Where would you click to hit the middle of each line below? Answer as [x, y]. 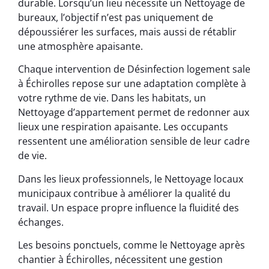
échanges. [41, 222]
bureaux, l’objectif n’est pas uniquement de [116, 17]
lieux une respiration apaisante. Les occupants [123, 127]
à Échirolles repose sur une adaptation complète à [132, 84]
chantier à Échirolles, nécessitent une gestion [120, 260]
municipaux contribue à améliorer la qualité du [124, 193]
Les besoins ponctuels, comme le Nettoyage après [131, 245]
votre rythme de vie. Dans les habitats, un [112, 98]
